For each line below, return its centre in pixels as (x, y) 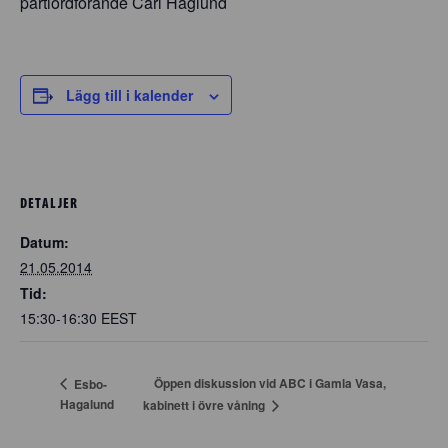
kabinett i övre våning (206, 404)
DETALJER (49, 202)
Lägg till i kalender (129, 95)
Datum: (44, 241)
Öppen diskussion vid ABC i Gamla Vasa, (270, 383)
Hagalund (87, 403)
